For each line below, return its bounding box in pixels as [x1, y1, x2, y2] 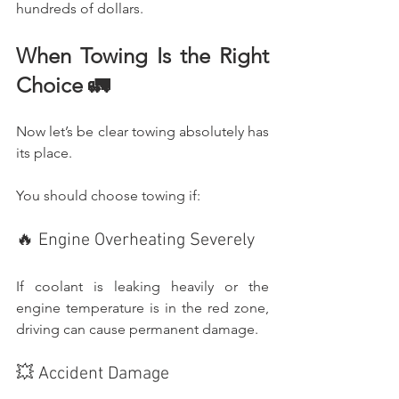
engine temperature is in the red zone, [16, 298, 269, 316]
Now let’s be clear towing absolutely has [16, 122, 269, 140]
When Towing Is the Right [16, 42, 269, 69]
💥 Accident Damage [16, 362, 169, 385]
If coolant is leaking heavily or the [16, 277, 269, 295]
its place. [16, 143, 72, 161]
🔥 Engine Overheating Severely [16, 229, 255, 251]
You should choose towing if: [16, 186, 200, 204]
